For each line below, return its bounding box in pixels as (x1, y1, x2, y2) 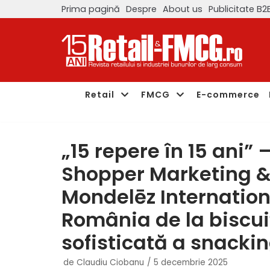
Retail (85, 88, 115, 101)
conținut (12, 57, 51, 71)
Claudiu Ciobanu (77, 257, 144, 268)
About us (163, 2, 202, 15)
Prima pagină (61, 2, 120, 15)
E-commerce (196, 88, 260, 101)
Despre (126, 2, 157, 15)
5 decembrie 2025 (154, 257, 228, 268)
